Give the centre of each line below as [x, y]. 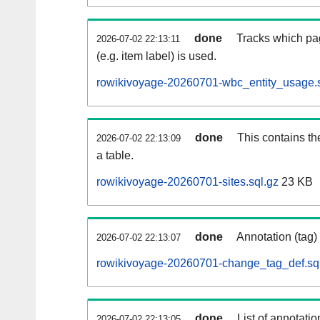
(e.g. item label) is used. [156, 56]
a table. [115, 156]
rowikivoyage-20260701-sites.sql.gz [187, 182]
